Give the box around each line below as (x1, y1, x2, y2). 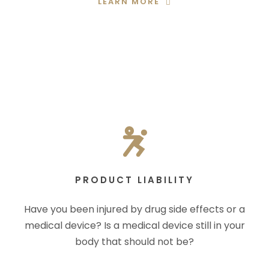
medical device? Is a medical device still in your (24, 219, 245, 232)
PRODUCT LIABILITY (75, 174, 194, 186)
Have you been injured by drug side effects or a (24, 202, 245, 216)
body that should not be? (75, 235, 194, 249)
